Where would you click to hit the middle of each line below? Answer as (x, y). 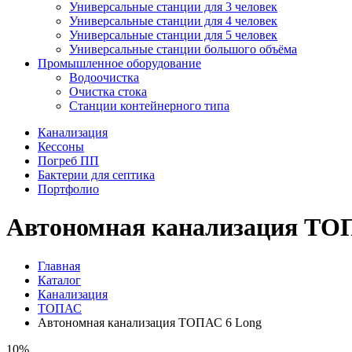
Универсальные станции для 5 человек (173, 35)
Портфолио (68, 189)
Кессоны (61, 147)
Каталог (59, 280)
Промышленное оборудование (119, 63)
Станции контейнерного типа (149, 106)
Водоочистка (104, 77)
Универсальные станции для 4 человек (173, 21)
